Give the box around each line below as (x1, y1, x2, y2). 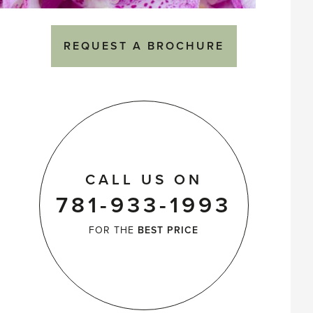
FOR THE (89, 224, 138, 236)
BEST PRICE (138, 224, 199, 236)
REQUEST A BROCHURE (63, 39, 224, 53)
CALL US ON (85, 171, 203, 189)
